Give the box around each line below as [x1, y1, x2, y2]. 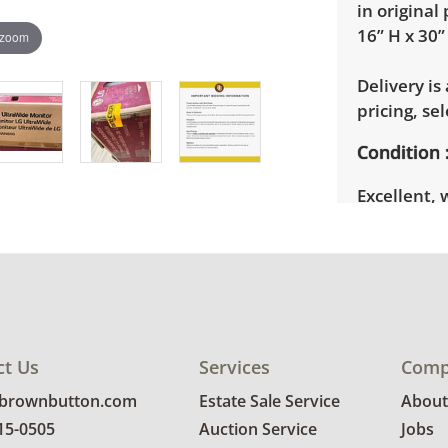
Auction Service [198, 418, 317, 441]
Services [198, 355, 270, 380]
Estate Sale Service [198, 390, 340, 413]
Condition [356, 139, 440, 164]
